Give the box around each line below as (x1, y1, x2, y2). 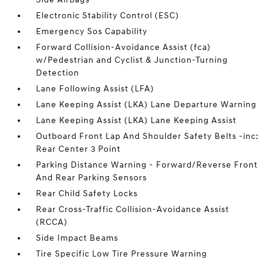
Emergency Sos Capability (36, 26, 148, 37)
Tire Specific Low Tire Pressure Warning (36, 249, 208, 259)
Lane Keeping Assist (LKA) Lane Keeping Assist (36, 115, 237, 126)
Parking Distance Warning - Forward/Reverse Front (36, 160, 258, 170)
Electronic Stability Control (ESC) (36, 10, 180, 21)
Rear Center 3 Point (36, 144, 121, 154)
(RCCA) (36, 217, 68, 227)
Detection (36, 68, 80, 78)
